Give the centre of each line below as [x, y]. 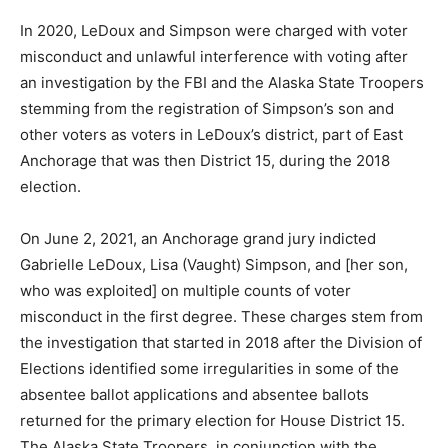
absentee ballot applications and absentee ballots [194, 394]
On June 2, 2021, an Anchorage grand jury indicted [198, 238]
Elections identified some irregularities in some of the [209, 368]
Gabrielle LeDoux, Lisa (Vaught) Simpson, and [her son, [214, 264]
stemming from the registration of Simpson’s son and [207, 108]
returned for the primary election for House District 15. [214, 420]
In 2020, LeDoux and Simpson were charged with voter [214, 30]
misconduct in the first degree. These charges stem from [221, 316]
